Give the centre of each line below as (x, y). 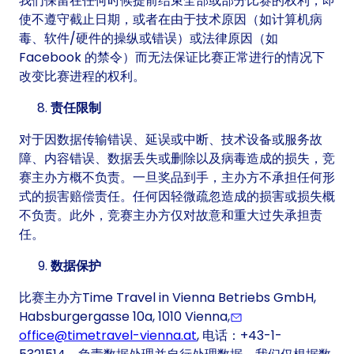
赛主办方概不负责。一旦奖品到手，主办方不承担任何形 (177, 178)
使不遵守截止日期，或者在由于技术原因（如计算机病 (171, 20)
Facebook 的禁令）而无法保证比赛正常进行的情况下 (172, 58)
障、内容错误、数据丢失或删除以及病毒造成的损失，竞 (177, 159)
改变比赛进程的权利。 (82, 77)
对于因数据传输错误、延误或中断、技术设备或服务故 (171, 140)
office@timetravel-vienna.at (108, 336)
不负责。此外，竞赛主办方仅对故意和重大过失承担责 (171, 216)
